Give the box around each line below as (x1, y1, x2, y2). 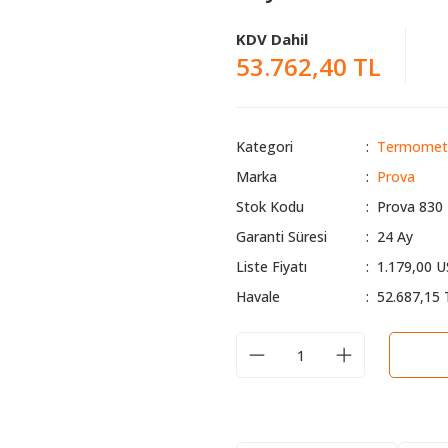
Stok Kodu (236, 197, 304, 216)
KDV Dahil (236, 29, 308, 49)
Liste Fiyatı (236, 257, 307, 276)
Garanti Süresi (236, 227, 327, 246)
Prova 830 (376, 197, 443, 216)
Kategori (236, 137, 293, 156)
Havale (236, 287, 280, 306)
